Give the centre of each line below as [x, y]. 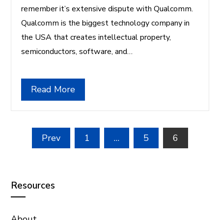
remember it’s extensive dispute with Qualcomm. [107, 9]
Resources [33, 185]
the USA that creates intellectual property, [96, 37]
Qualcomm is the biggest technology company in [106, 23]
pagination [48, 155]
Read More [53, 89]
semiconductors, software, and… [77, 51]
